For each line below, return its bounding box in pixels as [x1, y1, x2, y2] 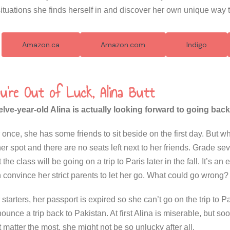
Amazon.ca [22, 40, 60, 49]
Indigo [186, 40, 207, 49]
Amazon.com [101, 40, 146, 49]
